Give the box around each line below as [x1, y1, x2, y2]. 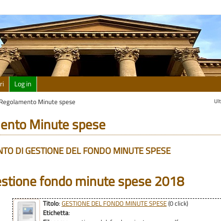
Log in [14, 78, 32, 89]
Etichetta [42, 207, 69, 218]
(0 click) [166, 198, 188, 208]
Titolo [42, 198, 59, 208]
